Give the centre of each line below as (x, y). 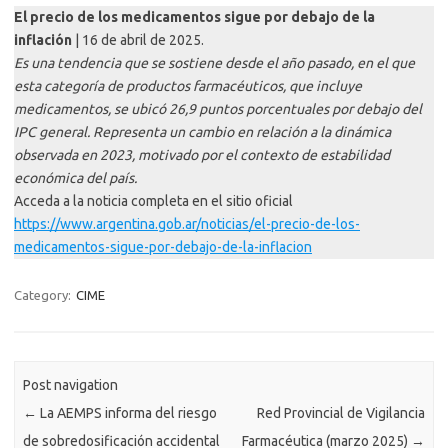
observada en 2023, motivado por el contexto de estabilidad (202, 155)
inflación (43, 40)
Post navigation (71, 384)
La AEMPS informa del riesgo (127, 412)
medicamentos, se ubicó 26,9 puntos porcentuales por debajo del (218, 109)
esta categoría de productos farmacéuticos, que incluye (188, 86)
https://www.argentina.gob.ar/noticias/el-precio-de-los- (187, 224)
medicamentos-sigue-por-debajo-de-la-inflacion (163, 247)
